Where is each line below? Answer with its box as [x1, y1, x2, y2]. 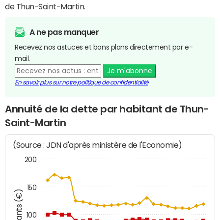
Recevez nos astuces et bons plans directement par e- [15, 43, 193, 51]
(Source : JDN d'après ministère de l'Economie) [13, 140, 183, 150]
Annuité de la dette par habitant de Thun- [5, 104, 209, 114]
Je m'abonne [107, 67, 152, 74]
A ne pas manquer [29, 27, 99, 36]
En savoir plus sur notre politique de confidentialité [15, 79, 148, 85]
